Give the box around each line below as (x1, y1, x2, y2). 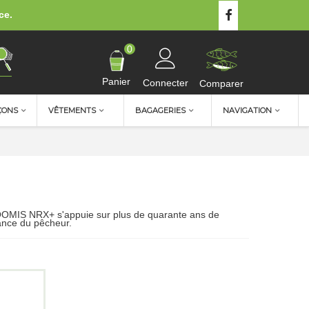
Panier (102, 75, 130, 87)
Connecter (143, 77, 188, 88)
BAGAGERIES (135, 106, 186, 115)
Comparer (199, 77, 243, 89)
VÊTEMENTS (48, 106, 96, 115)
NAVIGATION (222, 106, 272, 115)
